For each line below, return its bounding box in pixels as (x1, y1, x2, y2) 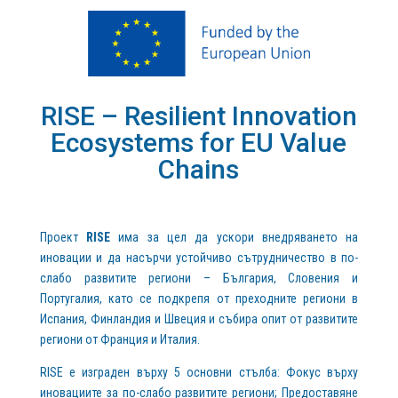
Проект (39, 229, 87, 244)
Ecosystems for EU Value (51, 126, 347, 158)
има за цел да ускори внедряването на (110, 229, 359, 244)
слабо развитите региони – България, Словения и (39, 270, 359, 285)
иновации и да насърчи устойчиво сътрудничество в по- (39, 250, 359, 265)
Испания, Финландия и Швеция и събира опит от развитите (39, 311, 359, 326)
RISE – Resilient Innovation (40, 99, 357, 131)
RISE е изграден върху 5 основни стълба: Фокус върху (39, 364, 359, 379)
